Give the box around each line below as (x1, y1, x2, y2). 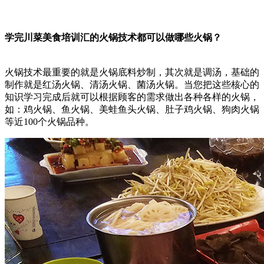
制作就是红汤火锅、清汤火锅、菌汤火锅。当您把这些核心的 (5, 79, 259, 90)
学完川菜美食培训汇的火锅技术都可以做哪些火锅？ (5, 32, 222, 42)
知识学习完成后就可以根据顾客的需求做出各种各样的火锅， (5, 91, 259, 102)
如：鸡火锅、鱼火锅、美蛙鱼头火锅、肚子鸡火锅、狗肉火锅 (5, 104, 259, 114)
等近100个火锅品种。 (5, 116, 94, 127)
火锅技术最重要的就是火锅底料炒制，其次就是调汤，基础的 (5, 67, 259, 77)
